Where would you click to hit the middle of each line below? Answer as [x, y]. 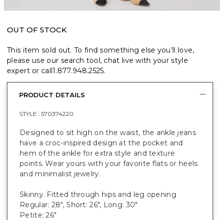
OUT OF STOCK [37, 29]
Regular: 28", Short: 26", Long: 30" [79, 205]
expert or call [30, 70]
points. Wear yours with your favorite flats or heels [109, 163]
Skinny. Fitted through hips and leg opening [98, 194]
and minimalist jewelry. [60, 174]
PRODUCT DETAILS [52, 95]
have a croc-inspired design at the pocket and [101, 143]
